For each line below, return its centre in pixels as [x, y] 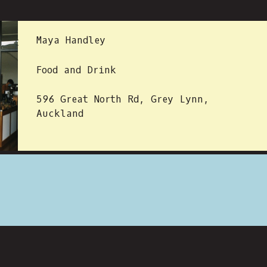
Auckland [60, 114]
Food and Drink [76, 70]
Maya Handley [71, 40]
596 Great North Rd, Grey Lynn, [123, 99]
